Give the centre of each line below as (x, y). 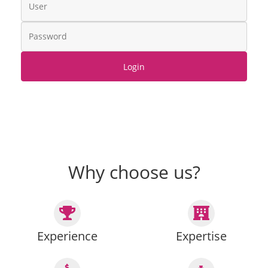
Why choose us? (134, 172)
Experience (67, 236)
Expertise (201, 236)
